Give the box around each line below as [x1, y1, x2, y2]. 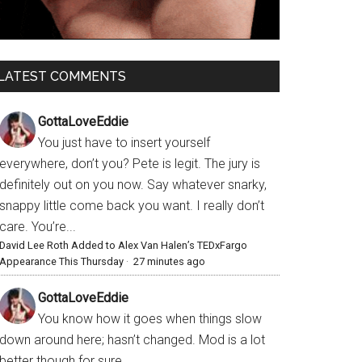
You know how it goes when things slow [38, 311, 262, 327]
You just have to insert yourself [38, 135, 210, 151]
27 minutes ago [133, 255, 205, 268]
